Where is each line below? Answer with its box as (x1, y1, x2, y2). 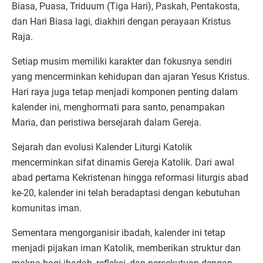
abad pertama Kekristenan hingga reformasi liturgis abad (12, 171, 248, 183)
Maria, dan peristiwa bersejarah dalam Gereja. (12, 116, 201, 128)
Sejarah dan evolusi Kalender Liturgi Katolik (12, 141, 192, 153)
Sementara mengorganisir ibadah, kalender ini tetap (12, 227, 225, 238)
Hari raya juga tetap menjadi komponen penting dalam (12, 86, 238, 97)
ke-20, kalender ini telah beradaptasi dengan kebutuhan (12, 187, 240, 198)
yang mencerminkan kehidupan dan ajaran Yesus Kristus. (12, 70, 249, 82)
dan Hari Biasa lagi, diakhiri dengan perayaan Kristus (12, 15, 231, 27)
